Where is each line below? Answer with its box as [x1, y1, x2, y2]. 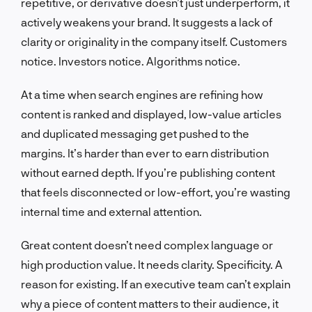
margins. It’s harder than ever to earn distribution [21, 146, 269, 159]
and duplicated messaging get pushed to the [21, 126, 249, 140]
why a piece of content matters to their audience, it [21, 296, 279, 310]
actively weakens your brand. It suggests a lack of [21, 15, 272, 29]
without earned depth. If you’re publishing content [21, 165, 275, 179]
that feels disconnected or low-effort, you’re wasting [21, 185, 290, 198]
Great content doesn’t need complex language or [21, 237, 273, 251]
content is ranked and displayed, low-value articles [21, 107, 281, 120]
